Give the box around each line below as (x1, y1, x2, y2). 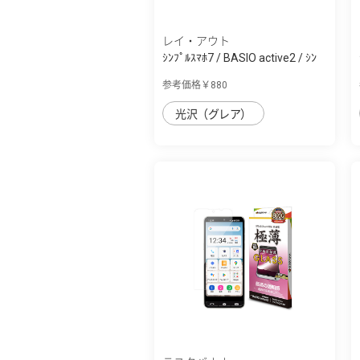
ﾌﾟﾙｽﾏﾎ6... (162, 67, 210, 81)
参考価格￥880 (162, 79, 227, 91)
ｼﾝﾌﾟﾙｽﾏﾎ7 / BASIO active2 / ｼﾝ (162, 51, 317, 64)
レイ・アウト (162, 34, 230, 47)
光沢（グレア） (175, 107, 252, 121)
